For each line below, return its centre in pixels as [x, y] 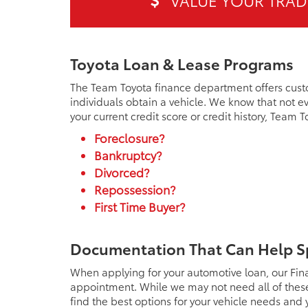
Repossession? [135, 189]
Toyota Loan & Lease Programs [182, 63]
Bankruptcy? [128, 155]
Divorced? [122, 172]
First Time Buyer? [140, 206]
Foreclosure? [129, 137]
